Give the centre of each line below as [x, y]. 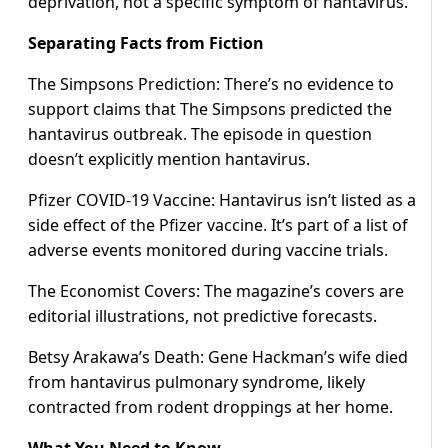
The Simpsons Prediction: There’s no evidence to [211, 84]
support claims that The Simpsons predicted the [210, 109]
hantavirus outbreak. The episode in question [200, 134]
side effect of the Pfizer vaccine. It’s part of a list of [218, 225]
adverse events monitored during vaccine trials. [208, 250]
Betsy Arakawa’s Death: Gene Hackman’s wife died [218, 357]
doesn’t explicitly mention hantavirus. [169, 159]
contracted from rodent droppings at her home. [210, 407]
